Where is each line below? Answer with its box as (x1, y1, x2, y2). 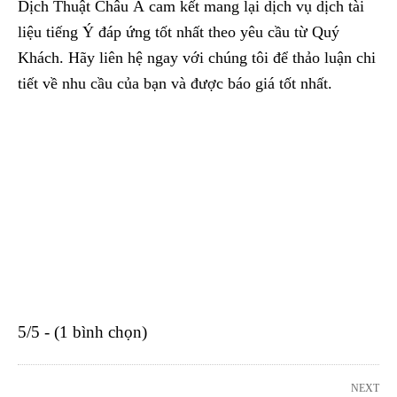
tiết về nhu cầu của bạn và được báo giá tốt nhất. (18, 74, 332, 92)
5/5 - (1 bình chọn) (18, 322, 147, 341)
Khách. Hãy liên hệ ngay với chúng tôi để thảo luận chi (18, 48, 376, 66)
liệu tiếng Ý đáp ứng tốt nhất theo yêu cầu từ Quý (18, 22, 339, 41)
